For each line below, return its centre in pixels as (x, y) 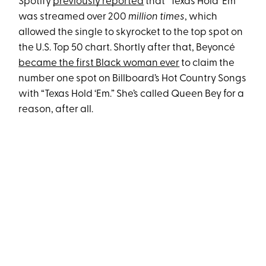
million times (157, 17)
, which (201, 17)
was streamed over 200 (74, 17)
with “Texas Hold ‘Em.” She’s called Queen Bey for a (132, 94)
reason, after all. (56, 109)
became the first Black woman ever (99, 63)
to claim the (207, 63)
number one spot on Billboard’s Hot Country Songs (133, 78)
